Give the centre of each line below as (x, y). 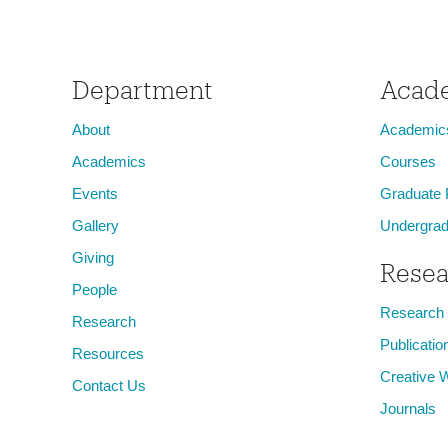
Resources (108, 353)
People (94, 289)
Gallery (95, 225)
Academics (109, 161)
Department (142, 89)
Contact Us (109, 385)
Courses (407, 161)
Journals (407, 408)
